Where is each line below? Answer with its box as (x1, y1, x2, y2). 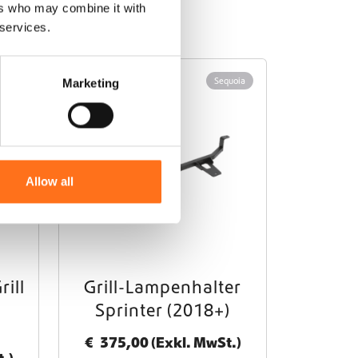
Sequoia (214, 75, 245, 86)
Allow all (26, 174, 74, 189)
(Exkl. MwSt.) (148, 333, 241, 351)
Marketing (62, 76, 119, 90)
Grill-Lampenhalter (84, 276, 241, 297)
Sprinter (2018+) (95, 299, 230, 320)
